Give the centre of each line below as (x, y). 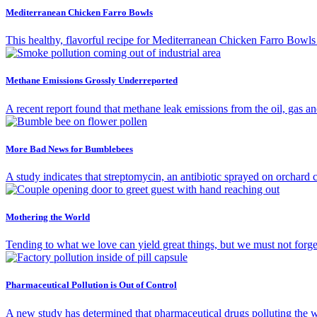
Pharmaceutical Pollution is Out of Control (91, 285)
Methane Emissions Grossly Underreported (92, 81)
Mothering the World (48, 217)
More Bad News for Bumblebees (69, 149)
